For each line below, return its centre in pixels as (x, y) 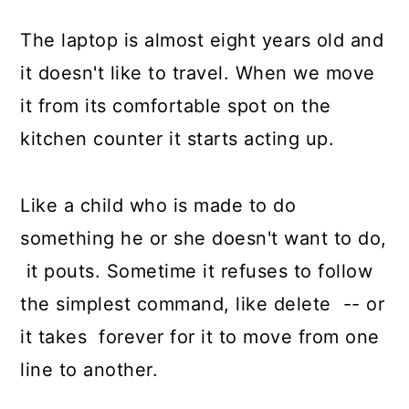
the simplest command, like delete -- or (203, 304)
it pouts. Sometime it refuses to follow (197, 271)
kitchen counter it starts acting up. (178, 139)
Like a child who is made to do (158, 205)
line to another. (92, 370)
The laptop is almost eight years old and (202, 40)
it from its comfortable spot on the (176, 106)
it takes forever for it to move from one (200, 337)
